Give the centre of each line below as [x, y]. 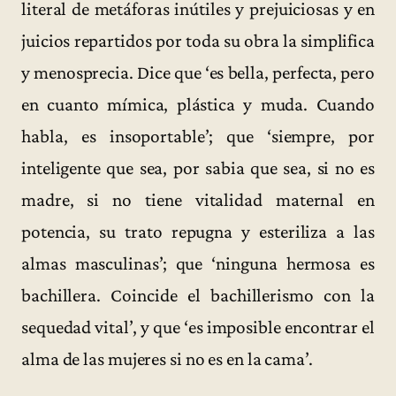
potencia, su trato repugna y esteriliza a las [198, 232]
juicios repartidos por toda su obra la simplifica [198, 41]
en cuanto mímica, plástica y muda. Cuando [198, 105]
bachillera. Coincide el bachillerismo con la [198, 296]
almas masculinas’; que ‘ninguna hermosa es [198, 264]
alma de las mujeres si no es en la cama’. [167, 359]
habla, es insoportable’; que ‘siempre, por [198, 137]
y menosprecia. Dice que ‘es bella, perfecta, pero [198, 73]
